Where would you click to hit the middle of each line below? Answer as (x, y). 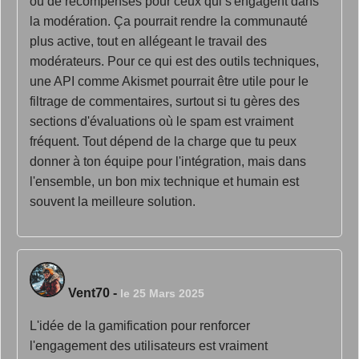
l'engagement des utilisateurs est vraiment (149, 346)
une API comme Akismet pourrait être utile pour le (169, 81)
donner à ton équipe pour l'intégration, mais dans (168, 161)
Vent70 (89, 293)
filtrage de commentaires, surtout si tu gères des (165, 101)
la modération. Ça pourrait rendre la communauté (169, 21)
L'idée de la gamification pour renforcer (140, 326)
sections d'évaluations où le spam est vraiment (161, 121)
